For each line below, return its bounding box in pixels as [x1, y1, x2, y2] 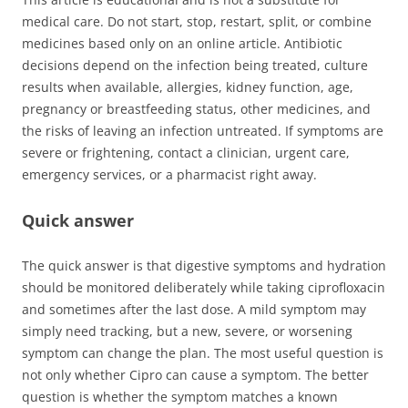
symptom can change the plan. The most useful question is [22, 343, 383, 362]
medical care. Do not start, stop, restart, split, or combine [22, 12, 372, 30]
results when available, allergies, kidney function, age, [22, 77, 353, 96]
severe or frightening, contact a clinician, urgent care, [22, 143, 350, 161]
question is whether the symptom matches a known [22, 387, 338, 405]
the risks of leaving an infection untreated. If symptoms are [22, 121, 383, 139]
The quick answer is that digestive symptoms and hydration [22, 256, 386, 274]
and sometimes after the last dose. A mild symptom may [22, 300, 366, 318]
